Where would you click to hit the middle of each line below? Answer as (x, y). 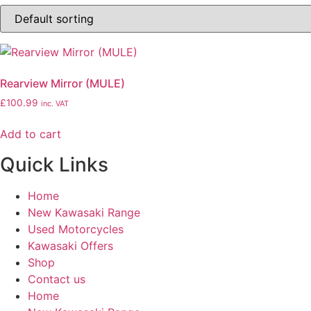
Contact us (57, 279)
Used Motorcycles (76, 229)
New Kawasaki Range (84, 212)
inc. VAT (55, 103)
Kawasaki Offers (70, 245)
